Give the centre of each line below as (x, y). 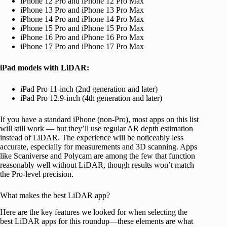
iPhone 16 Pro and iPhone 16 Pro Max (82, 37)
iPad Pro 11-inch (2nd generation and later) (89, 89)
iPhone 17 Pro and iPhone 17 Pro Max (82, 47)
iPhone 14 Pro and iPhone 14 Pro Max (82, 19)
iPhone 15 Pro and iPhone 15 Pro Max (82, 28)
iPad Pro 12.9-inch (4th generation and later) (91, 98)
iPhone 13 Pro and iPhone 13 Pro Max (82, 10)
